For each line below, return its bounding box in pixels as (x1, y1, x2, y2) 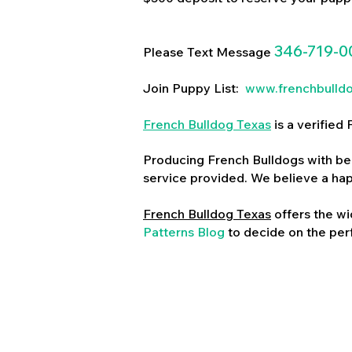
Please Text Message (143, 44, 274, 60)
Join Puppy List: (143, 80, 242, 96)
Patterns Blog (143, 224, 225, 240)
